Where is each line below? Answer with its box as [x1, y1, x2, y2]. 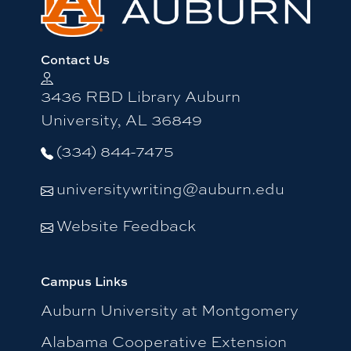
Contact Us [40, 51, 110, 69]
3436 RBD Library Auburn [40, 85, 241, 107]
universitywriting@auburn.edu [56, 177, 284, 199]
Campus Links [40, 272, 128, 290]
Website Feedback [56, 214, 196, 236]
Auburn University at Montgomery [40, 299, 299, 321]
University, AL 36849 [40, 108, 202, 130]
